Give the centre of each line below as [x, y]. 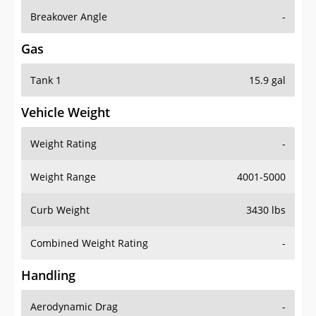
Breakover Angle [69, 17]
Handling [48, 275]
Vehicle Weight [66, 113]
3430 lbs [266, 210]
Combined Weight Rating [89, 243]
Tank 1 [46, 80]
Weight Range [63, 177]
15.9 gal [267, 80]
